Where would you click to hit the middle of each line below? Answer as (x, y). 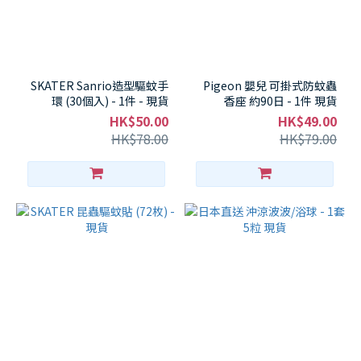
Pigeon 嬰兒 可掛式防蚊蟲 (270, 85)
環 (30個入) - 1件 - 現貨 (110, 101)
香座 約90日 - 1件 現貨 (280, 101)
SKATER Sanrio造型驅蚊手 (100, 85)
